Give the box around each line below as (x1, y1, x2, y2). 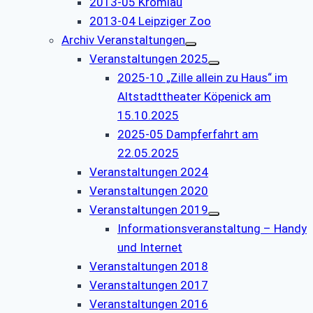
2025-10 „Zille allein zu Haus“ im (117, 70, 288, 85)
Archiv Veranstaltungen (61, 32, 185, 47)
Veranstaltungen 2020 (89, 183, 208, 198)
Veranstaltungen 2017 (89, 277, 208, 292)
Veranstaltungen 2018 (89, 259, 208, 273)
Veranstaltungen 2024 (89, 164, 208, 179)
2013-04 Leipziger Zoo (89, 13, 211, 28)
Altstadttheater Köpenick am (117, 89, 271, 103)
